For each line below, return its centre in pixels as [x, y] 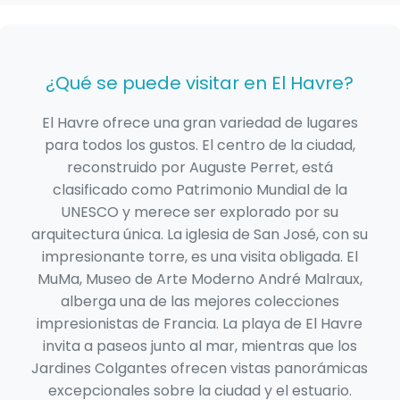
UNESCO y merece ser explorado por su [200, 212]
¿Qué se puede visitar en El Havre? [200, 83]
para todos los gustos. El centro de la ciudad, [200, 146]
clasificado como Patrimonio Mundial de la [200, 190]
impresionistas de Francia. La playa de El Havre [200, 324]
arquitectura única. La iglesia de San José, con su [200, 235]
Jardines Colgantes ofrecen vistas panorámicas [200, 369]
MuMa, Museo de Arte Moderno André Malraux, [200, 279]
